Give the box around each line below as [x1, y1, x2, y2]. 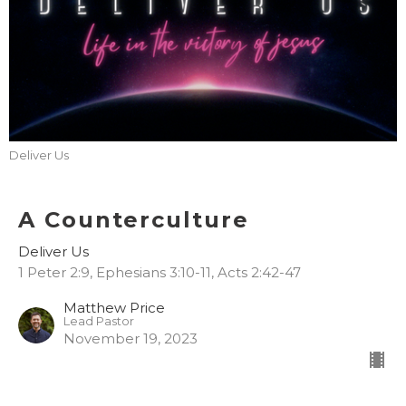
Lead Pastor [63, 314, 134, 329]
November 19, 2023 [63, 330, 198, 348]
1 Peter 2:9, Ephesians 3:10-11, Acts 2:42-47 [18, 264, 301, 282]
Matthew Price [63, 299, 165, 317]
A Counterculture [18, 207, 249, 234]
